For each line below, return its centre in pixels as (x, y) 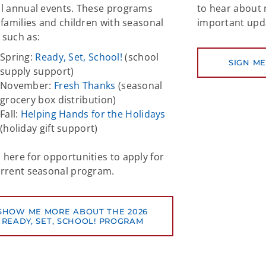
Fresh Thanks (85, 86)
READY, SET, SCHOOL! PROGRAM (72, 221)
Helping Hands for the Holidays (93, 114)
